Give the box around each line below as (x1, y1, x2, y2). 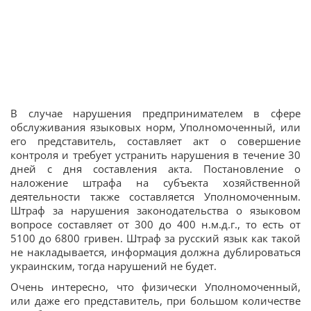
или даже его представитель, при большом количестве (10, 293, 301, 308)
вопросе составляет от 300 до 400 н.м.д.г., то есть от (10, 217, 301, 231)
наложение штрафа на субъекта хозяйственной (10, 175, 301, 190)
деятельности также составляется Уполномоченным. (10, 189, 301, 203)
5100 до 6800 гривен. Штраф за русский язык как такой (10, 230, 301, 245)
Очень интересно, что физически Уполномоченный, (10, 279, 301, 294)
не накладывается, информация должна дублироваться (10, 244, 301, 259)
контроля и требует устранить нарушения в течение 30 (10, 147, 301, 162)
